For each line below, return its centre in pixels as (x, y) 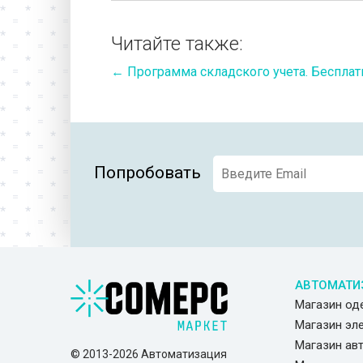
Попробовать (154, 172)
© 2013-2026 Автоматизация (149, 354)
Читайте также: (177, 44)
